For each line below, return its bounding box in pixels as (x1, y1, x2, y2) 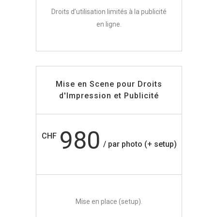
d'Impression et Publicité (59, 91, 159, 101)
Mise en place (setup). (76, 198, 142, 206)
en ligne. (96, 20, 122, 29)
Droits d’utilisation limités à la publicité (51, 8, 167, 16)
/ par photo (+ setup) (103, 139, 177, 149)
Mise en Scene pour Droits (56, 79, 162, 89)
